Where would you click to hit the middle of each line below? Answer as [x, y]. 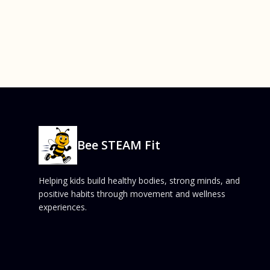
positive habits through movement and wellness [132, 194]
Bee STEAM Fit [119, 145]
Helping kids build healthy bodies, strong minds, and [139, 181]
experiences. [63, 207]
